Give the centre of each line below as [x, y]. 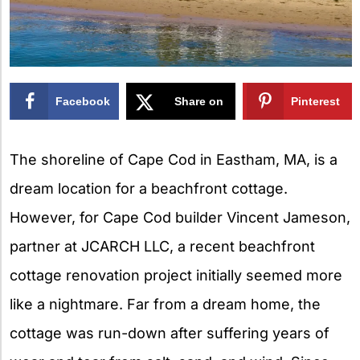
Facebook [83, 101]
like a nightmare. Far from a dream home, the [165, 304]
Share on [199, 101]
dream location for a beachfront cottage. [149, 188]
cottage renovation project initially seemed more [176, 275]
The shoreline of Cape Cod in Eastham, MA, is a [174, 159]
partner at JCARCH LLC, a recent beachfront [162, 246]
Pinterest [316, 101]
